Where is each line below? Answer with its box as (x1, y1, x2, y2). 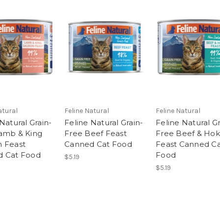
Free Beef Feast (64, 128, 127, 138)
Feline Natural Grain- (64, 117, 143, 127)
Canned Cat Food (64, 139, 132, 149)
